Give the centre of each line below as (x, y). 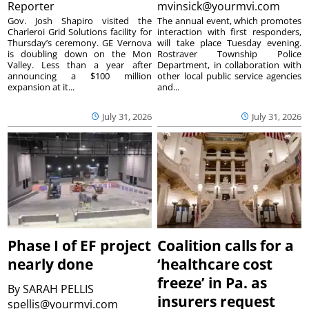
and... (169, 87)
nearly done (51, 265)
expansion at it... (41, 87)
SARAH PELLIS (59, 289)
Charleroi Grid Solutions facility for (80, 31)
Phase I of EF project (80, 246)
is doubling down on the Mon (80, 53)
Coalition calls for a (226, 246)
